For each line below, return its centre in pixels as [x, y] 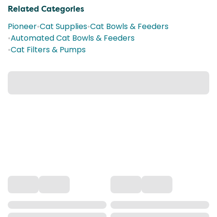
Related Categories [46, 9]
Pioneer [22, 27]
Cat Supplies [63, 27]
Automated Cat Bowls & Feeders [73, 38]
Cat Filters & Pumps [48, 50]
